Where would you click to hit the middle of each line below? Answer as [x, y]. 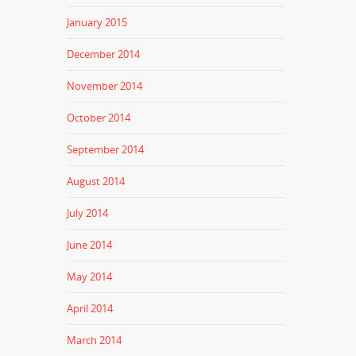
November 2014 [105, 86]
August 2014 [96, 181]
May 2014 [90, 277]
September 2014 [106, 149]
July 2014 [88, 213]
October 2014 [99, 118]
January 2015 [97, 22]
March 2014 [95, 340]
